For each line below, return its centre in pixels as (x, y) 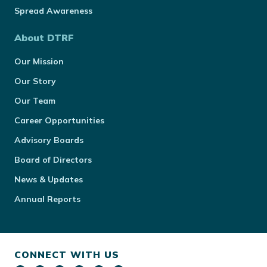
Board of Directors (53, 160)
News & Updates (49, 179)
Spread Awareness (53, 11)
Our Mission (39, 61)
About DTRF (44, 38)
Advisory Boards (49, 140)
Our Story (35, 81)
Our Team (35, 101)
